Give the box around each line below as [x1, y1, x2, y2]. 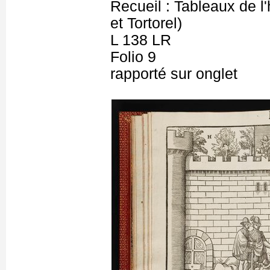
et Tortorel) [110, 15, 182, 31]
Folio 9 [110, 49, 156, 65]
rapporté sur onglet [110, 66, 237, 82]
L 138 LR [110, 32, 171, 48]
